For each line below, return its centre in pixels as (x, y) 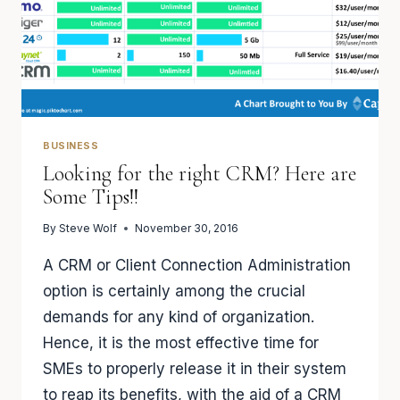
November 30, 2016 (187, 229)
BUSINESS (71, 146)
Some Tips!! (91, 197)
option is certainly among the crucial (174, 292)
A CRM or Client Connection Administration (197, 266)
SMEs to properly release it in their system (195, 369)
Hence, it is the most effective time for (181, 343)
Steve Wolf (88, 229)
